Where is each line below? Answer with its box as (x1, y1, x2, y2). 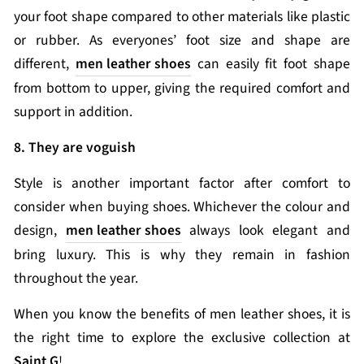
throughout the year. (14, 268, 138, 288)
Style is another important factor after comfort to (14, 173, 350, 193)
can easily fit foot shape (190, 54, 351, 74)
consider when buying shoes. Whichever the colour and (14, 197, 350, 217)
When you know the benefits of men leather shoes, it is (14, 304, 350, 324)
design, (14, 220, 66, 240)
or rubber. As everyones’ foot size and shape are (14, 30, 350, 50)
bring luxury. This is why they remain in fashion (14, 245, 350, 265)
